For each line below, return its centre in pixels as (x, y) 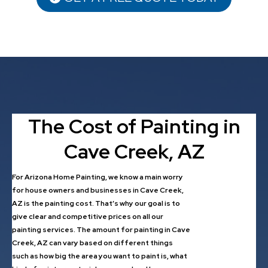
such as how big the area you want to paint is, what (100, 256)
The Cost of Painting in (134, 127)
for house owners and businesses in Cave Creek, (98, 191)
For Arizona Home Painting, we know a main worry (98, 177)
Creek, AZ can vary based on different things (92, 243)
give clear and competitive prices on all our (88, 217)
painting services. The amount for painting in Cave (101, 230)
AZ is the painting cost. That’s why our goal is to (96, 204)
